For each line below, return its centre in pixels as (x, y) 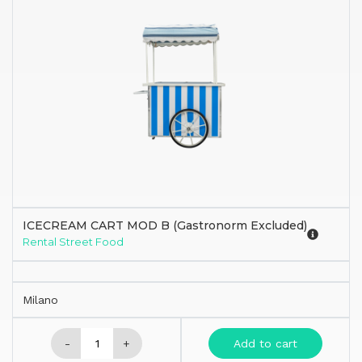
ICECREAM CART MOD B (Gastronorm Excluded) (165, 225)
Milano (40, 299)
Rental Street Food (73, 241)
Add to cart (265, 343)
